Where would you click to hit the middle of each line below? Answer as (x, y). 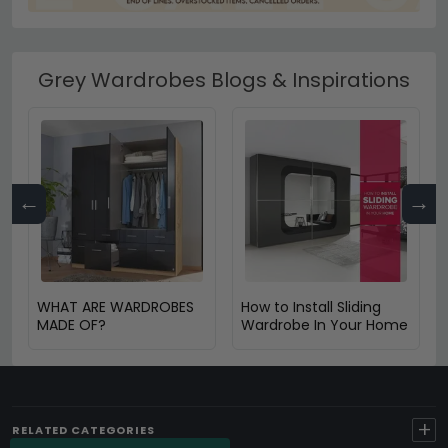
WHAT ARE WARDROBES (115, 306)
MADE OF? (71, 324)
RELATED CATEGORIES (83, 429)
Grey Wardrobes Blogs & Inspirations (224, 79)
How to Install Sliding (311, 306)
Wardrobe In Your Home (324, 324)
